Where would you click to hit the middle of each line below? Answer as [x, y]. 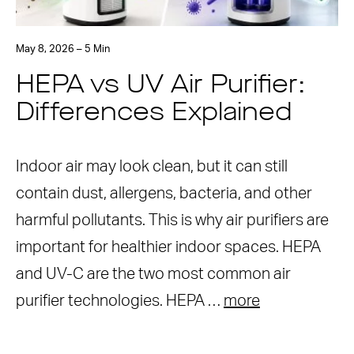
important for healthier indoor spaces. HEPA [168, 247]
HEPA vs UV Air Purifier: [161, 86]
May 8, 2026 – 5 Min [63, 49]
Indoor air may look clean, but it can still [152, 167]
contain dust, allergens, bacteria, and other [164, 194]
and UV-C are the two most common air [153, 274]
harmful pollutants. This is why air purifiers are [172, 220]
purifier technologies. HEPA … [120, 301]
